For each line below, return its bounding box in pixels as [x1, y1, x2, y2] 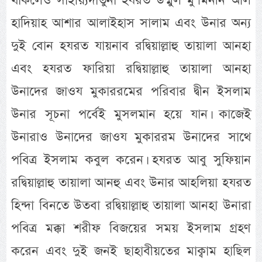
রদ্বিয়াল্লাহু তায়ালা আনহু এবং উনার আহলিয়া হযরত [11, 173, 251, 192]
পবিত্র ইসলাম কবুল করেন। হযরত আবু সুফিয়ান [11, 150, 251, 169]
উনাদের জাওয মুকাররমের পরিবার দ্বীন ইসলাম [11, 82, 251, 101]
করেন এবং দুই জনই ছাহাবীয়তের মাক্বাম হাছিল [11, 242, 251, 260]
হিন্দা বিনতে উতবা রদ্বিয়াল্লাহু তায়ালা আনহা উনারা [11, 196, 251, 215]
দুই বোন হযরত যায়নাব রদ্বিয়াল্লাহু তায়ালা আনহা [11, 36, 251, 55]
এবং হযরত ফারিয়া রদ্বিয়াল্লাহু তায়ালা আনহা [11, 59, 251, 78]
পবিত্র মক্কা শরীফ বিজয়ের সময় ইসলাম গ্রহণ [11, 219, 251, 237]
